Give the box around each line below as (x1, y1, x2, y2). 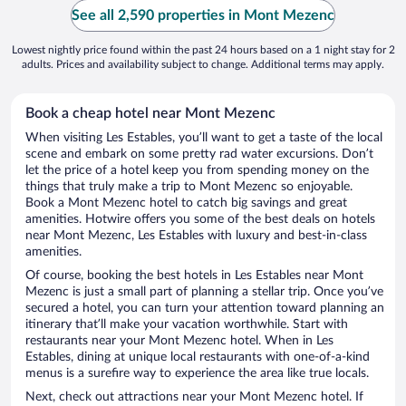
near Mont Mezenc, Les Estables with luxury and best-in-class (25, 229, 367, 243)
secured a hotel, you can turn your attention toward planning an (25, 302, 384, 315)
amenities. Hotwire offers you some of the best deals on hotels (25, 213, 375, 227)
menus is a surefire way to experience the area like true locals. (25, 367, 369, 381)
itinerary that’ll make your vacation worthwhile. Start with (25, 318, 348, 332)
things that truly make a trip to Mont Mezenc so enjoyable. (25, 180, 353, 194)
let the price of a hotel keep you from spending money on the (25, 164, 369, 178)
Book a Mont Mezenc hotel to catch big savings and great (25, 197, 347, 210)
